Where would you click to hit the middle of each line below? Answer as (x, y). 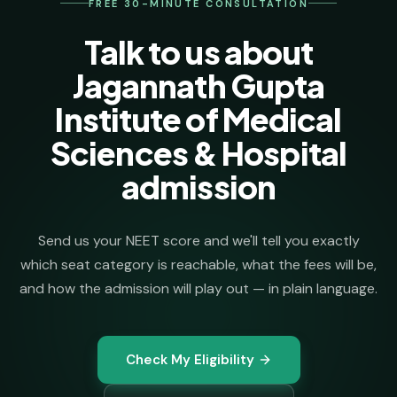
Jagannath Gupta (198, 85)
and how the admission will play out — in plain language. (198, 288)
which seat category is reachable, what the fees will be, (198, 264)
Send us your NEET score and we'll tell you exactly (198, 240)
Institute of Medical (198, 119)
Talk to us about (198, 51)
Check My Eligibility (190, 359)
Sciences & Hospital (198, 152)
